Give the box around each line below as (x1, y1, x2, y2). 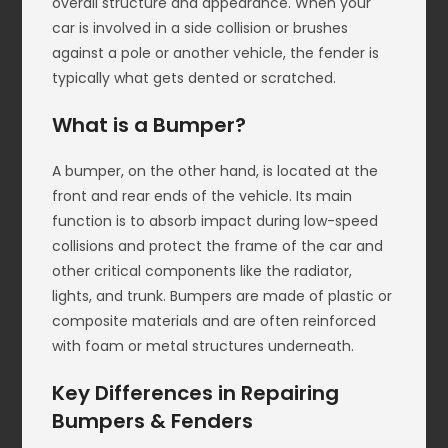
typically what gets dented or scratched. (52, 68, 337, 89)
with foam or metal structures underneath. (52, 336, 355, 357)
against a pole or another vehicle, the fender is (52, 43, 380, 64)
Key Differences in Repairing (52, 379, 340, 408)
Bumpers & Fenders (52, 407, 254, 436)
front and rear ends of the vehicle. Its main (52, 186, 353, 207)
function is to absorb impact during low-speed (52, 211, 379, 232)
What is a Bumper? (52, 111, 247, 140)
